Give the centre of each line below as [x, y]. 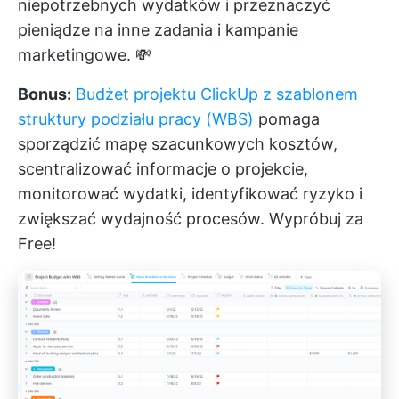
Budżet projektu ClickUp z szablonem [217, 94]
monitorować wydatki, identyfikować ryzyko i [190, 194]
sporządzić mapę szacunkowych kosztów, [178, 144]
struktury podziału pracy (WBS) [136, 119]
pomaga [287, 119]
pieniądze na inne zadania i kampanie [158, 30]
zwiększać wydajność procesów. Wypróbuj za [191, 219]
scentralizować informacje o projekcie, [163, 169]
